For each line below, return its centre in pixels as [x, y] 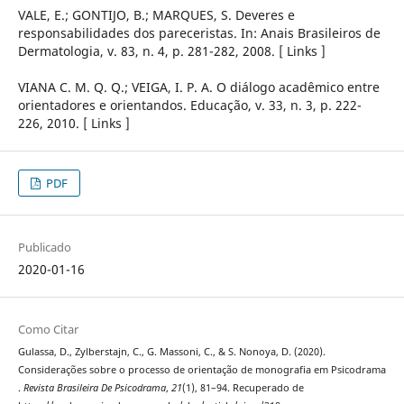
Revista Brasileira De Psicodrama [94, 388]
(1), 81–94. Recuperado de [243, 388]
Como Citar [48, 330]
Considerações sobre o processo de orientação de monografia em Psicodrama [202, 370]
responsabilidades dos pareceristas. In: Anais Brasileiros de [199, 33]
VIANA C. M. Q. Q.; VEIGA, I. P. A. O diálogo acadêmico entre [198, 87]
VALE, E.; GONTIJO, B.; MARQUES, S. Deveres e [156, 15]
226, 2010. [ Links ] [73, 124]
